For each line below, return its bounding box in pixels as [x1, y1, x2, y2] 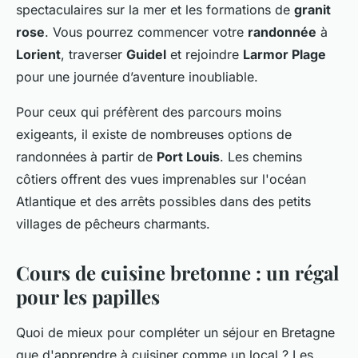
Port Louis [157, 149, 220, 165]
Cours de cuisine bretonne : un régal [16, 260, 339, 286]
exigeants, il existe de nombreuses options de [16, 126, 292, 143]
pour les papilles [16, 284, 160, 310]
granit [294, 2, 331, 18]
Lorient [16, 46, 61, 63]
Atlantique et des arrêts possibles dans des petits [16, 193, 311, 210]
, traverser [61, 46, 126, 63]
